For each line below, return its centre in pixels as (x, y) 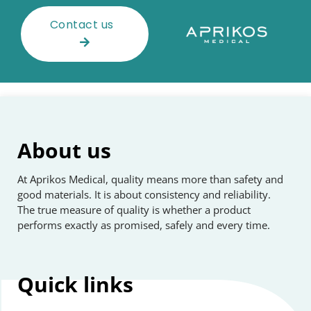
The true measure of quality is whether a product (134, 210)
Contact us (85, 25)
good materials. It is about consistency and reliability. (144, 195)
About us (64, 151)
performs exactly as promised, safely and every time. (144, 225)
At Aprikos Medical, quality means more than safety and (150, 179)
